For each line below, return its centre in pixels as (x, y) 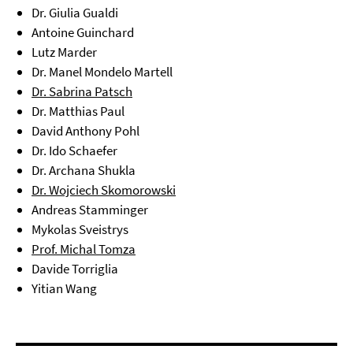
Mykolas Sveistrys (80, 230)
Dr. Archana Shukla (84, 171)
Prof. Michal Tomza (84, 249)
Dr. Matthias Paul (78, 111)
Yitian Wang (64, 289)
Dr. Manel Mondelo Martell (102, 72)
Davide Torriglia (75, 269)
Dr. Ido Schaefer (74, 151)
